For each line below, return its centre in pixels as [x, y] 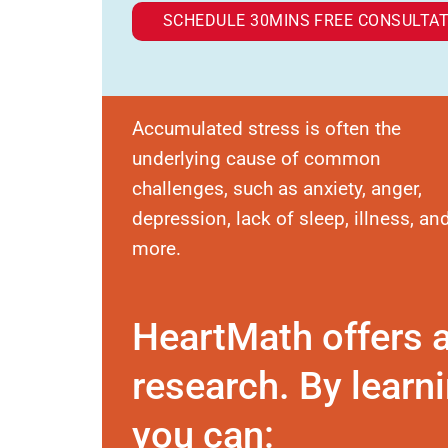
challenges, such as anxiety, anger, [277, 188]
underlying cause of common [256, 158]
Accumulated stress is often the [266, 128]
